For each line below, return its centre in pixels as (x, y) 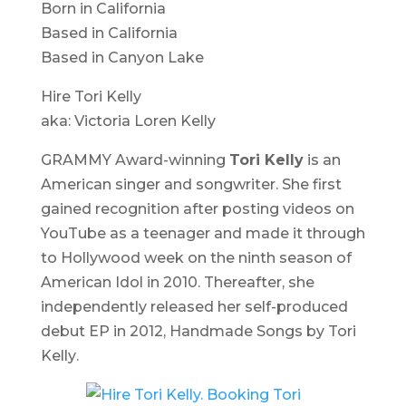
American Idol (92, 282)
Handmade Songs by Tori (262, 331)
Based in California (109, 33)
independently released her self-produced (194, 307)
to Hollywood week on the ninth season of (196, 258)
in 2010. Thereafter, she (228, 282)
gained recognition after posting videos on (197, 209)
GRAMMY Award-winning (135, 160)
